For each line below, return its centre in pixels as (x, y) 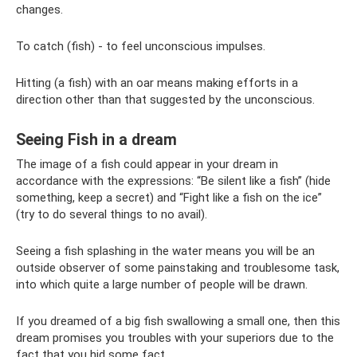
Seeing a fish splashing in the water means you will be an (165, 251)
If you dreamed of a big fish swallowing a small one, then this (178, 321)
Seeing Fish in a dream (96, 140)
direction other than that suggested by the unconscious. (165, 100)
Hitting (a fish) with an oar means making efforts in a (157, 83)
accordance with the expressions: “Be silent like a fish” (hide (173, 181)
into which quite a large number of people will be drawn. (162, 284)
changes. (39, 10)
